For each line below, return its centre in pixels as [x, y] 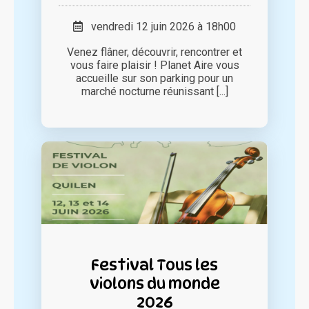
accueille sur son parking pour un [154, 79]
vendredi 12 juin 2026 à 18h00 [159, 27]
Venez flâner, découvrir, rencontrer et [154, 52]
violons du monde [154, 283]
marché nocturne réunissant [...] [154, 92]
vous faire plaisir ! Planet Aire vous [154, 66]
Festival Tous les [154, 265]
